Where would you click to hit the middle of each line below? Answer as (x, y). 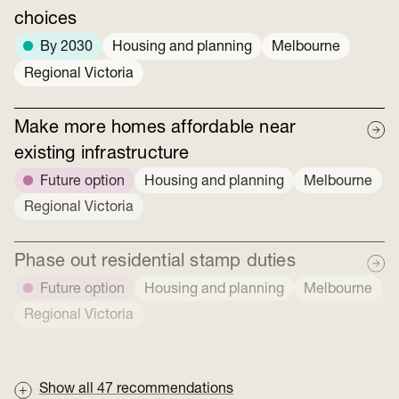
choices (46, 20)
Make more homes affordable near (155, 128)
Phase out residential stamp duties (155, 261)
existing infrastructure (102, 154)
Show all (68, 390)
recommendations (175, 390)
